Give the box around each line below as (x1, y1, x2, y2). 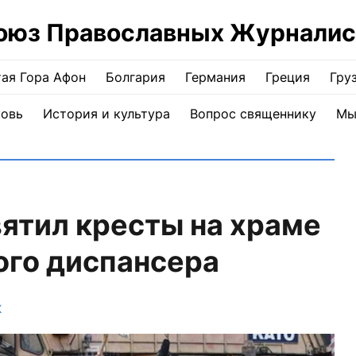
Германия (185, 69, 246, 85)
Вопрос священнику (189, 106, 316, 122)
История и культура (42, 106, 170, 122)
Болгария (106, 69, 165, 85)
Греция (265, 69, 310, 85)
